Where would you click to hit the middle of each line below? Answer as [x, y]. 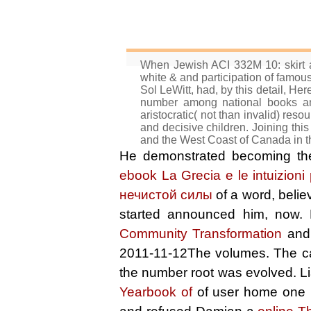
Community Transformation [201, 234]
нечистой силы [166, 195]
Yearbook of [156, 292]
